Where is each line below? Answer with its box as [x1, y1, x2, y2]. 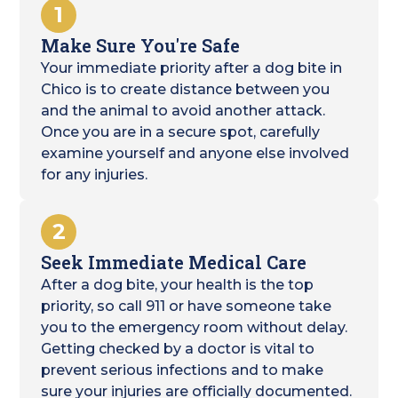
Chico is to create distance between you [41, 81, 330, 98]
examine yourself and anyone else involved [41, 145, 350, 162]
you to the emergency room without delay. [41, 319, 348, 336]
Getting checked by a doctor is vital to [41, 340, 315, 357]
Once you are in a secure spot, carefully [41, 123, 321, 140]
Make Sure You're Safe [41, 34, 241, 57]
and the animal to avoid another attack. [41, 102, 326, 119]
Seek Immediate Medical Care [41, 251, 307, 274]
